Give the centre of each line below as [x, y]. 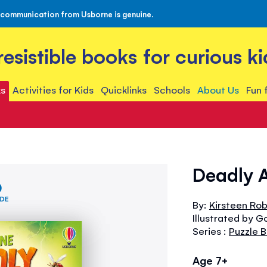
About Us [218, 89]
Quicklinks [124, 89]
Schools [172, 89]
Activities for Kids [53, 89]
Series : [211, 231]
